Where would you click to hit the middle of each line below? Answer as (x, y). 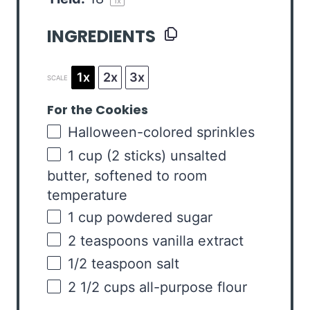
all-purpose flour (193, 287)
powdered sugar (159, 218)
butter (66, 176)
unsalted (198, 155)
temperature (87, 195)
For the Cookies (98, 110)
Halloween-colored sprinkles (161, 133)
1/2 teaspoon (110, 264)
